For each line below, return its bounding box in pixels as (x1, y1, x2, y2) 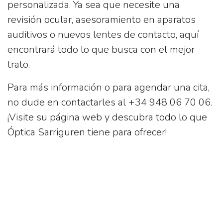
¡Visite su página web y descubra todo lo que (7, 111, 207, 124)
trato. (7, 58, 30, 72)
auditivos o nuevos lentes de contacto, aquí (7, 28, 199, 42)
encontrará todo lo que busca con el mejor (7, 43, 195, 57)
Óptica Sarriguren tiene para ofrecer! (7, 125, 167, 139)
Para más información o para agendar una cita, (7, 81, 210, 95)
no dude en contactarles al (7, 96, 128, 110)
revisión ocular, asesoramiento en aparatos (7, 13, 196, 27)
